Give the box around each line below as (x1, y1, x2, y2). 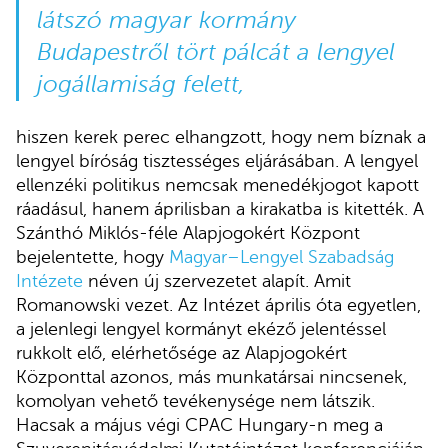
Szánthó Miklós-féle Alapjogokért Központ (16, 223, 360, 244)
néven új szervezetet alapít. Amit (83, 271, 351, 292)
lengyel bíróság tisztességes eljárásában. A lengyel (16, 151, 418, 172)
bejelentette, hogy (16, 247, 169, 268)
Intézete (16, 271, 83, 292)
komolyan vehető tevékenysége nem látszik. (16, 391, 375, 412)
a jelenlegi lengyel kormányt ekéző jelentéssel (16, 319, 386, 340)
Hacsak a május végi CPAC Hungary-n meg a (16, 415, 383, 436)
